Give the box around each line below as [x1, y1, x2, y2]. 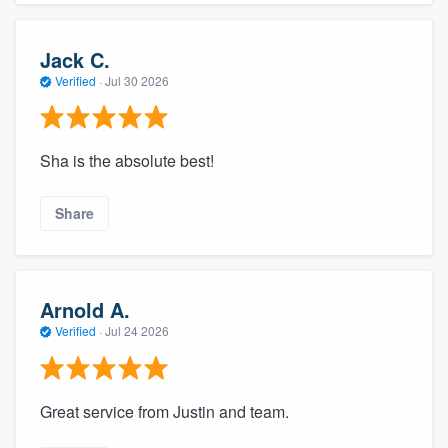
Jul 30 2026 [105, 71, 169, 89]
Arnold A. [40, 295, 130, 325]
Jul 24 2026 [105, 322, 169, 340]
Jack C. [40, 44, 110, 74]
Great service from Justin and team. [40, 399, 289, 423]
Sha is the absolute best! [40, 149, 214, 173]
